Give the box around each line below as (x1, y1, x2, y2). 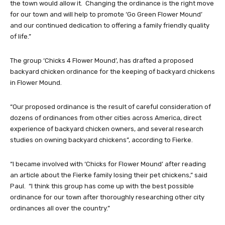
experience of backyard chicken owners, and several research (10, 125, 203, 133)
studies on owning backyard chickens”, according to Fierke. (10, 136, 193, 144)
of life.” (10, 33, 31, 41)
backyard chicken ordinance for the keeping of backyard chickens (10, 68, 215, 76)
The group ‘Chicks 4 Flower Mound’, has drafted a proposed (10, 57, 193, 65)
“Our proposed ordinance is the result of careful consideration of (10, 103, 211, 111)
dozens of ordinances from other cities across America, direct (10, 114, 201, 122)
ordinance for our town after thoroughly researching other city (10, 193, 204, 201)
